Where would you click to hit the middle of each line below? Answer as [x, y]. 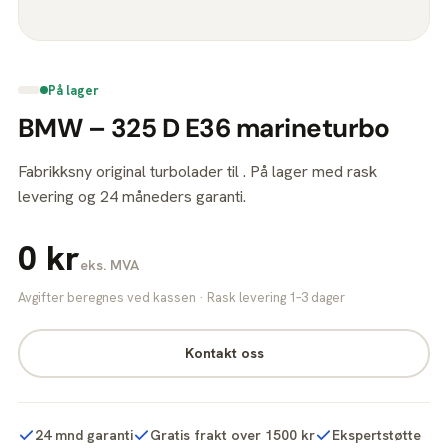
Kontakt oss [224, 353]
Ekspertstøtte [376, 434]
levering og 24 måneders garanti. [132, 196]
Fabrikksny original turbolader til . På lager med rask [197, 171]
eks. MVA [109, 264]
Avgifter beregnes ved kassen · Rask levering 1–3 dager [181, 297]
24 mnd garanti [84, 434]
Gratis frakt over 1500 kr [232, 434]
